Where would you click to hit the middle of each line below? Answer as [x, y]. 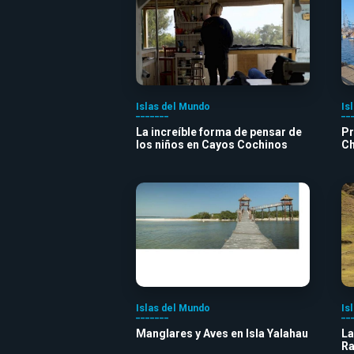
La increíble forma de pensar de [219, 132]
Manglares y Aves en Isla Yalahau [222, 333]
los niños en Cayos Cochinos [212, 144]
